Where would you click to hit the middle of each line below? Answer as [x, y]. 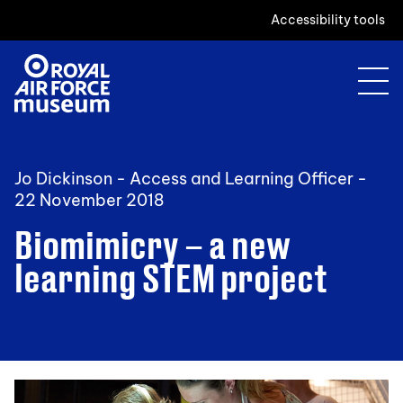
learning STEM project [171, 277]
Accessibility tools [328, 20]
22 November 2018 [89, 200]
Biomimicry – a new [152, 244]
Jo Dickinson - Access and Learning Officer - [191, 179]
